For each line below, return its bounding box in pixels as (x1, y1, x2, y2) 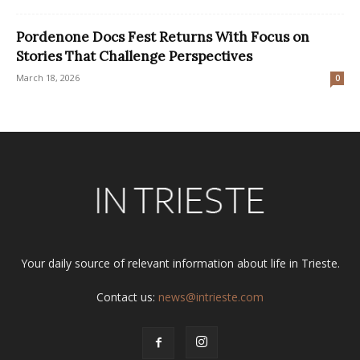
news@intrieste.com (158, 289, 264, 305)
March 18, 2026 (16, 72, 80, 84)
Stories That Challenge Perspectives (16, 47, 252, 66)
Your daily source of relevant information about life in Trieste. (20, 256, 340, 272)
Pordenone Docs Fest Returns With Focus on (16, 28, 309, 47)
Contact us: (96, 289, 158, 305)
